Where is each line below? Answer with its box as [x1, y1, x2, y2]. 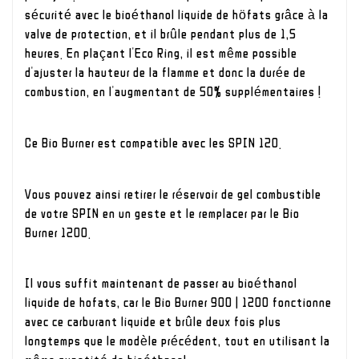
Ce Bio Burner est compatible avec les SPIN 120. [25, 136, 282, 150]
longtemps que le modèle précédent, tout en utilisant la [25, 334, 330, 348]
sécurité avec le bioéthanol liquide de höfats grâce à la [25, 8, 329, 22]
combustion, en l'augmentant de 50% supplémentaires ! [25, 85, 321, 99]
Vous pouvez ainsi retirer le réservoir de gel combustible [25, 187, 321, 200]
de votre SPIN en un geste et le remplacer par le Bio [25, 206, 300, 220]
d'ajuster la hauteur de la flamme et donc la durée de [25, 66, 306, 79]
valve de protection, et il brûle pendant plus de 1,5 [25, 27, 296, 41]
